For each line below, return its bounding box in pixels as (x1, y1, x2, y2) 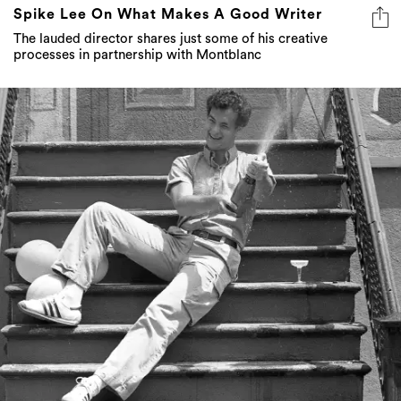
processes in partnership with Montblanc (13, 48, 261, 63)
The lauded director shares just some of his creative (13, 32, 328, 47)
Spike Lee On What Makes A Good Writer (13, 7, 322, 22)
